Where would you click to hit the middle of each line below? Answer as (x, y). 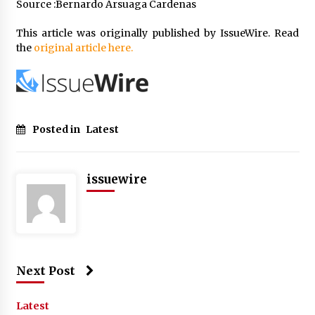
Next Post (45, 270)
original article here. (83, 47)
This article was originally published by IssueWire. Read (157, 33)
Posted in (57, 129)
